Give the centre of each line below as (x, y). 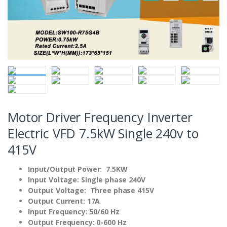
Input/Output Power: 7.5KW (78, 169)
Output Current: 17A (65, 201)
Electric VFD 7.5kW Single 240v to (103, 133)
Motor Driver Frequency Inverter (100, 117)
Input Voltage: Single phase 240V (87, 179)
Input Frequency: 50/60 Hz (74, 211)
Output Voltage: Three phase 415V (91, 190)
